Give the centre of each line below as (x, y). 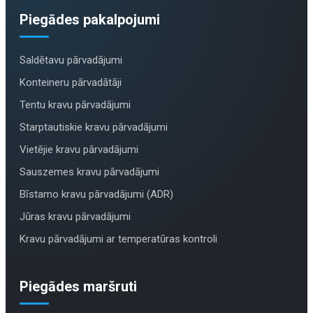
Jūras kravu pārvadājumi (75, 217)
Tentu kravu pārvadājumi (75, 105)
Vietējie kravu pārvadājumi (79, 150)
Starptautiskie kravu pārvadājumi (94, 128)
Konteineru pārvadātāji (71, 83)
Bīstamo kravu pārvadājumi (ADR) (96, 195)
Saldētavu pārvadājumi (71, 60)
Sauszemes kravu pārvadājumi (89, 172)
